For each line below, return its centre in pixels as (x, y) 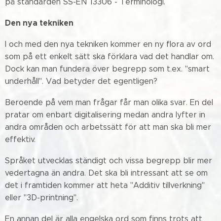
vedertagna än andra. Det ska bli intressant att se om (106, 173)
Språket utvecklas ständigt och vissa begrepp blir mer (109, 161)
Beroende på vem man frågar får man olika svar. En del (109, 102)
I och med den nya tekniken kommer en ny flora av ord (108, 44)
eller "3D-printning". (41, 198)
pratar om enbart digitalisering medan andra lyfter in (105, 115)
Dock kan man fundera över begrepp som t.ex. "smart (107, 69)
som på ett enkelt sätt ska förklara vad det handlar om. (110, 56)
